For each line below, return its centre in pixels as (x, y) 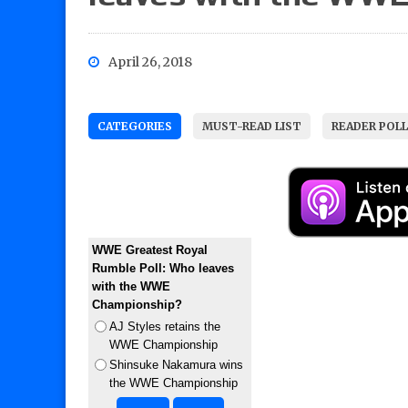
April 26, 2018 (150, 62)
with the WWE (131, 287)
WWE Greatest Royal (150, 250)
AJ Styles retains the (165, 327)
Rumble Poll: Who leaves (163, 269)
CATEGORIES (135, 127)
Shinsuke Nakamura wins (176, 365)
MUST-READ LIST (252, 127)
